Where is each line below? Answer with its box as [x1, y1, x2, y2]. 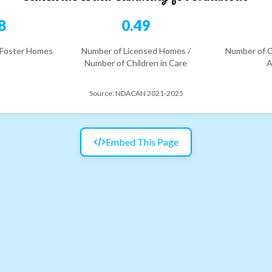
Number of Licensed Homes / [81, 45, 191, 56]
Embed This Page [106, 135, 178, 148]
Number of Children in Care [84, 57, 188, 68]
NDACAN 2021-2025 [115, 88, 183, 98]
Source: [89, 88, 115, 98]
